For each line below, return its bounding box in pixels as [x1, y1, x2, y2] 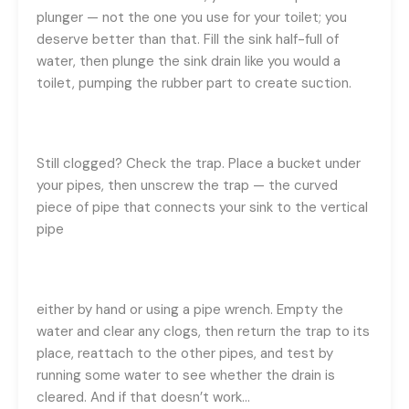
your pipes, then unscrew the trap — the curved [37, 175, 338, 194]
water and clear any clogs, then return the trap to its [37, 321, 370, 341]
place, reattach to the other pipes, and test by [37, 343, 333, 362]
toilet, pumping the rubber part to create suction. [37, 73, 351, 92]
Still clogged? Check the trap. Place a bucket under [37, 153, 361, 173]
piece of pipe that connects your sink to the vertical [37, 197, 368, 216]
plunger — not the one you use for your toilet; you [37, 7, 347, 26]
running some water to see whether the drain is [37, 365, 335, 384]
